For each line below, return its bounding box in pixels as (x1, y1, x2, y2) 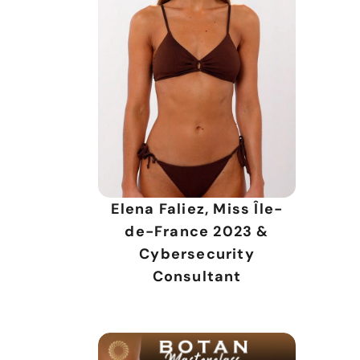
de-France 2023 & (125, 222, 269, 242)
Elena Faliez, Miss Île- (110, 199, 284, 219)
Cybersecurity (139, 244, 255, 264)
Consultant (152, 267, 242, 287)
